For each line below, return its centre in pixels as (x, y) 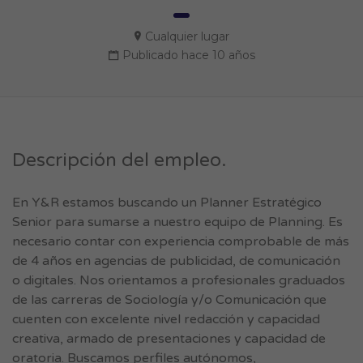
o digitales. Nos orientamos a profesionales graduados (179, 280)
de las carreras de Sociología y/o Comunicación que (169, 300)
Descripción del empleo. (119, 160)
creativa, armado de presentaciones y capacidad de (169, 339)
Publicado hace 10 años (188, 55)
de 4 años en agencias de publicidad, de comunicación (176, 261)
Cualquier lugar (187, 36)
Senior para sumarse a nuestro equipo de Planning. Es (177, 222)
